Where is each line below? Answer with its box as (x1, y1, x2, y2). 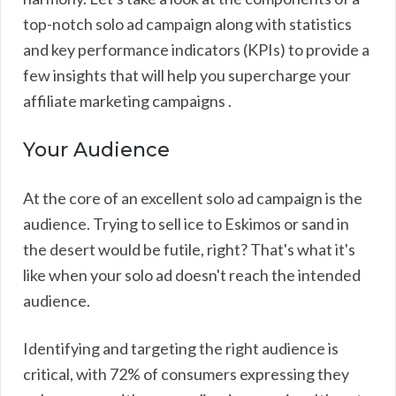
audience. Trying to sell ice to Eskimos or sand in (23, 213, 349, 233)
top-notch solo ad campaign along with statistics (23, 13, 352, 34)
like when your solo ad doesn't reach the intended (23, 264, 361, 285)
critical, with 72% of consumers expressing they (23, 363, 349, 384)
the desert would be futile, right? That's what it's (23, 239, 355, 259)
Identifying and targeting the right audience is (23, 338, 339, 358)
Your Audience (23, 137, 170, 162)
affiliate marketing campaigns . (23, 90, 232, 110)
